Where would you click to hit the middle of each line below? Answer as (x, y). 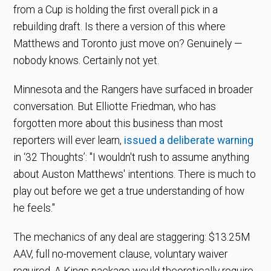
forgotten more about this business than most (119, 123)
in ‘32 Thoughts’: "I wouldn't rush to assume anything (132, 157)
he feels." (34, 208)
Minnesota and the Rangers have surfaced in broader (133, 89)
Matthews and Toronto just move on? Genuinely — (128, 43)
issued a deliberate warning (189, 140)
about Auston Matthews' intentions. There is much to (135, 174)
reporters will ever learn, (68, 140)
